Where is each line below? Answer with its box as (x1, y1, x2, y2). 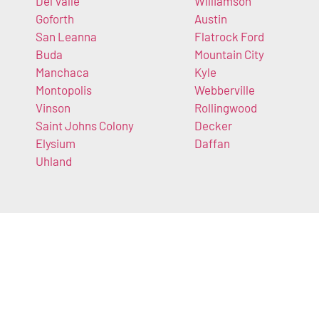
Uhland (36, 153, 72, 168)
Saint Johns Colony (36, 117, 134, 132)
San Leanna (36, 28, 97, 43)
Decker (194, 117, 232, 132)
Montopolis (36, 82, 92, 97)
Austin (194, 11, 227, 26)
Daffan (194, 135, 230, 150)
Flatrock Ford (194, 28, 264, 43)
